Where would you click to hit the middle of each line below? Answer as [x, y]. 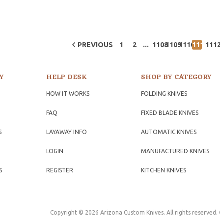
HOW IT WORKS [68, 93]
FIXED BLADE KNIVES [170, 112]
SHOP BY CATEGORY [177, 77]
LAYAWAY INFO [66, 132]
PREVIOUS [95, 44]
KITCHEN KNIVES [164, 170]
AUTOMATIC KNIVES [169, 132]
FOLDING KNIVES [164, 93]
